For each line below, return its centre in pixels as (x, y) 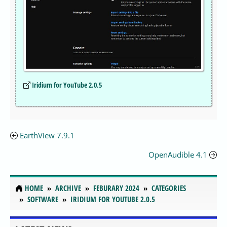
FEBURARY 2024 (116, 188)
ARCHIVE (68, 188)
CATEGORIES (169, 188)
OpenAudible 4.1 (178, 155)
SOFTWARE (43, 199)
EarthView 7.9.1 (47, 136)
